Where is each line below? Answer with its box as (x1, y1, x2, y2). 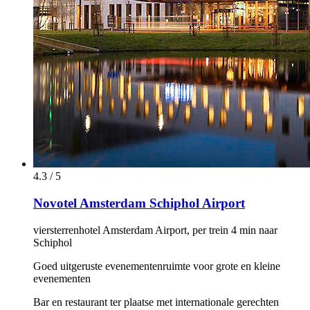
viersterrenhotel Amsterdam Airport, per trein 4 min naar (33, 224, 277, 236)
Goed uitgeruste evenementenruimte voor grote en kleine (33, 259, 280, 272)
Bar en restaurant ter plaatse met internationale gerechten (33, 295, 279, 308)
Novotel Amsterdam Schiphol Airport (33, 195, 245, 210)
